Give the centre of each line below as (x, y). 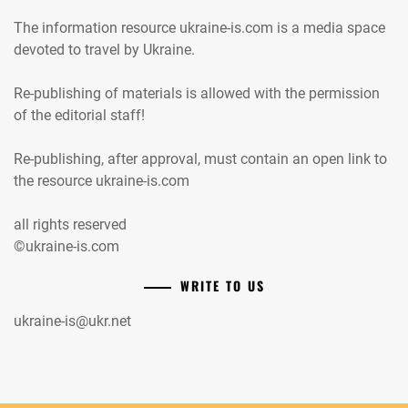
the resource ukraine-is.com (102, 180)
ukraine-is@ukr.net (72, 321)
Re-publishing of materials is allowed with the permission (197, 93)
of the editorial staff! (79, 115)
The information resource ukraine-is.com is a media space (199, 27)
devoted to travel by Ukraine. (104, 49)
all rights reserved (70, 224)
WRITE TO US (222, 285)
